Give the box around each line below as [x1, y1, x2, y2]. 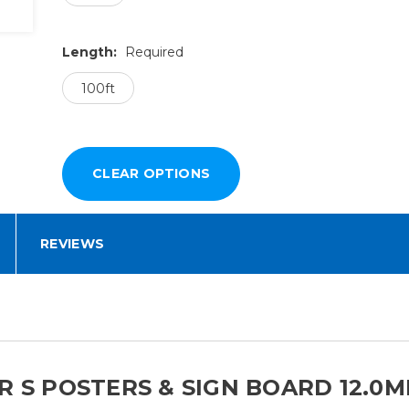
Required [124, 44, 184, 61]
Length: [61, 44, 121, 61]
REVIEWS [39, 236, 105, 253]
